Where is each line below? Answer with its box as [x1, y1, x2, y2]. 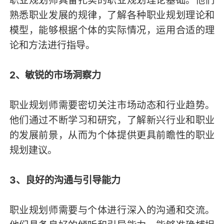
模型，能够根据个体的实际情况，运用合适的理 [9, 23, 215, 36]
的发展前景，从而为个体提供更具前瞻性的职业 [9, 128, 215, 141]
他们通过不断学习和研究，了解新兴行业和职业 [9, 113, 215, 126]
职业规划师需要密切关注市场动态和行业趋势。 [9, 98, 215, 111]
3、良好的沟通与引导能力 [9, 173, 120, 186]
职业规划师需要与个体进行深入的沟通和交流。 [9, 203, 215, 216]
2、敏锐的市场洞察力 [9, 68, 101, 81]
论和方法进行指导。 [9, 38, 95, 51]
